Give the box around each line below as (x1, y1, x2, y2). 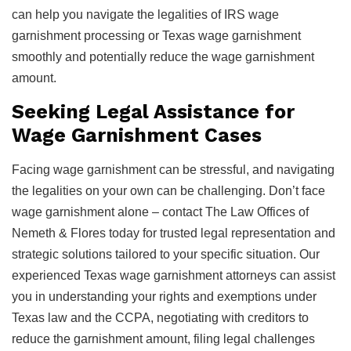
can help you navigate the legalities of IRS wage (12, 7, 279, 21)
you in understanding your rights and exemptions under (12, 289, 317, 303)
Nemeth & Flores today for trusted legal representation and (12, 226, 335, 240)
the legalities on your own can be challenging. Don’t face (12, 183, 325, 197)
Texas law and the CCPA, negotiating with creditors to (12, 310, 309, 324)
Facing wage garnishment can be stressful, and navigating (12, 162, 335, 176)
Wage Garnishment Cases (12, 123, 262, 147)
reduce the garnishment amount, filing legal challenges (12, 331, 315, 346)
